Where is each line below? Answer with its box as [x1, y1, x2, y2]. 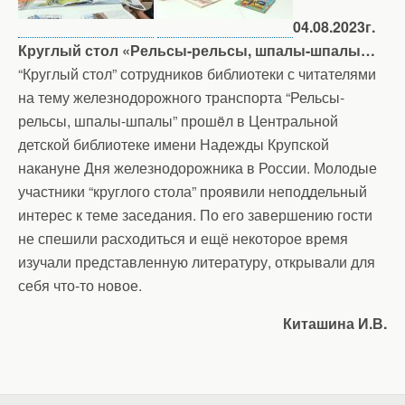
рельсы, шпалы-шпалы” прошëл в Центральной [18, 110, 338, 131]
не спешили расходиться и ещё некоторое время [18, 228, 348, 249]
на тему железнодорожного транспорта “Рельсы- [18, 87, 344, 108]
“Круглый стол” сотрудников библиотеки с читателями [18, 63, 376, 84]
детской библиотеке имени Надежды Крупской [18, 134, 329, 155]
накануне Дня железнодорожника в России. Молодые [18, 157, 377, 178]
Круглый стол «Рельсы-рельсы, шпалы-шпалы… [18, 40, 375, 61]
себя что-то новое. [18, 275, 142, 296]
